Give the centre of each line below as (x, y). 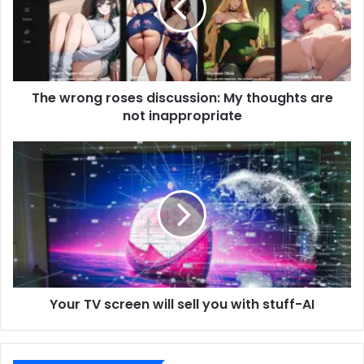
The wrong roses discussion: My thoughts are (182, 97)
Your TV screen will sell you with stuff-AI (182, 304)
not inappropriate (182, 115)
